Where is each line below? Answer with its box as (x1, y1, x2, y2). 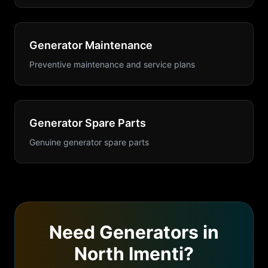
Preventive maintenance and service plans (29, 59, 195, 69)
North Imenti (74, 243, 184, 264)
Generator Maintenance (29, 39, 153, 51)
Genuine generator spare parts (29, 137, 149, 147)
